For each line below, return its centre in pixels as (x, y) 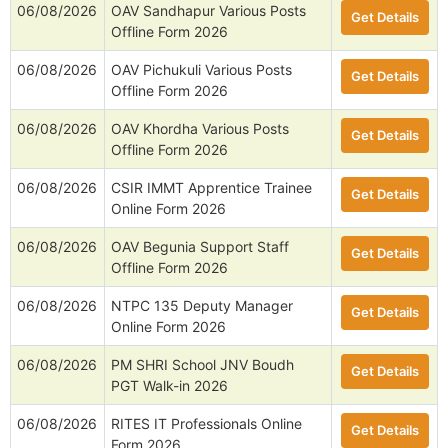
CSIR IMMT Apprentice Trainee (211, 188)
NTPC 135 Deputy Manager (202, 306)
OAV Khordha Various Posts (200, 129)
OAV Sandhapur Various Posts (208, 11)
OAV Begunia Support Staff (200, 247)
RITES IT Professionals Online (206, 424)
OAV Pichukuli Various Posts (201, 70)
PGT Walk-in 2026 (169, 386)
